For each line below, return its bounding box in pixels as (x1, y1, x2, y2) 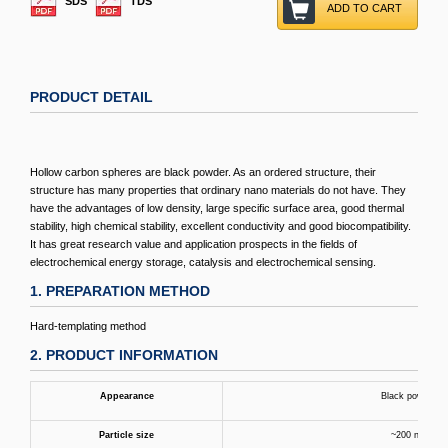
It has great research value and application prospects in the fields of (30, 238, 357, 250)
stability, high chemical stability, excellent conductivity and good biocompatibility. (30, 220, 411, 232)
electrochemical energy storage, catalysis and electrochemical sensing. (30, 256, 376, 268)
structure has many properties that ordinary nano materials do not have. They (30, 184, 406, 196)
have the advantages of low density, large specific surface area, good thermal (30, 202, 404, 214)
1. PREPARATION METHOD (30, 283, 210, 299)
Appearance (99, 391, 154, 401)
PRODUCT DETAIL (30, 89, 153, 105)
